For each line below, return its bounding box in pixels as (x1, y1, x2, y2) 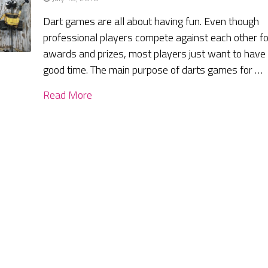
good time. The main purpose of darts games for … (43, 62, 263, 78)
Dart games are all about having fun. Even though (43, 13, 260, 30)
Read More (43, 87, 93, 103)
